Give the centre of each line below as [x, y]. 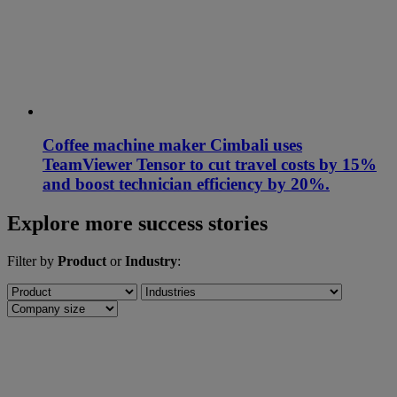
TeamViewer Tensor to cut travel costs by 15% [210, 165]
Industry [151, 261]
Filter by [32, 261]
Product [82, 261]
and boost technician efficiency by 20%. [186, 184]
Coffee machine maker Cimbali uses [172, 145]
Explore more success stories [137, 224]
